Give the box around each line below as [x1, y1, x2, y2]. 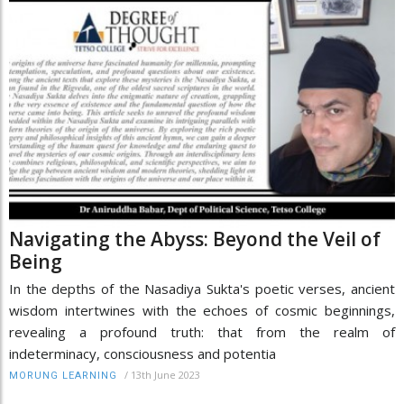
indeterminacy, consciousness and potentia [9, 344, 276, 363]
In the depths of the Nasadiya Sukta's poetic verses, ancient [9, 279, 395, 298]
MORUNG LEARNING [9, 369, 117, 381]
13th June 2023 [131, 367, 200, 381]
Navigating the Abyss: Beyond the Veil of [9, 225, 381, 252]
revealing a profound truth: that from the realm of [9, 322, 395, 341]
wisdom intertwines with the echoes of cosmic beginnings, [9, 300, 395, 319]
